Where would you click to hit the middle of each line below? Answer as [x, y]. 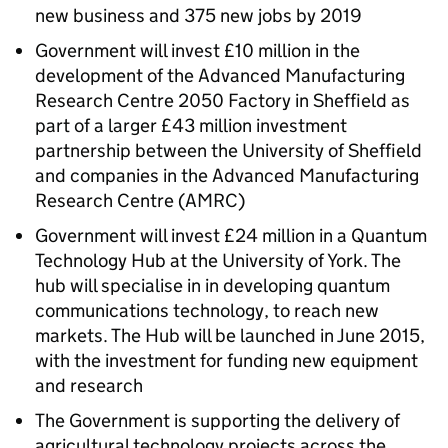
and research [89, 385]
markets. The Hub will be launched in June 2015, [230, 335]
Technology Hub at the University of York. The [218, 260]
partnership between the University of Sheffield [228, 150]
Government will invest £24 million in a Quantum [231, 235]
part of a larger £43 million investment [191, 125]
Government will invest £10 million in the [197, 50]
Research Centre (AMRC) [140, 200]
